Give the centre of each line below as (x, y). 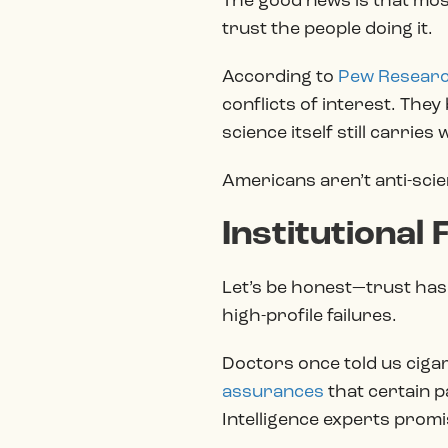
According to (280, 77)
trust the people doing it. (327, 29)
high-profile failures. (309, 316)
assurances (275, 392)
